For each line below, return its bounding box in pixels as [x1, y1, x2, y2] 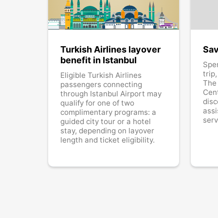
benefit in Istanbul [60, 54, 137, 65]
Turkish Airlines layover [60, 44, 161, 54]
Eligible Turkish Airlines [60, 70, 142, 80]
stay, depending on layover [60, 126, 154, 135]
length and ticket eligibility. [60, 135, 155, 145]
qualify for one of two [60, 98, 134, 108]
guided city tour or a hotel [60, 116, 151, 126]
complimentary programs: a [60, 107, 156, 117]
